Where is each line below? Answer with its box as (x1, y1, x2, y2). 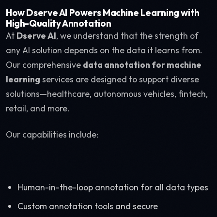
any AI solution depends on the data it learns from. (6, 45, 202, 56)
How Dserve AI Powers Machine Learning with (6, 7, 200, 18)
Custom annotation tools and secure (17, 201, 158, 212)
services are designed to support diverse (40, 74, 199, 85)
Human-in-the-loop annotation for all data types (17, 182, 208, 193)
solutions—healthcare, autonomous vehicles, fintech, (6, 88, 208, 99)
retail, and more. (6, 103, 70, 114)
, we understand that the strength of (56, 30, 199, 41)
